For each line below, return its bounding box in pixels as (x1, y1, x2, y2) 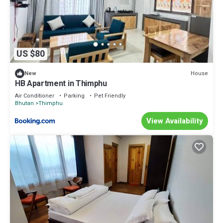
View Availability (146, 115, 203, 127)
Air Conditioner (15, 92, 54, 101)
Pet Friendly (94, 92, 125, 101)
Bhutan (15, 99, 34, 108)
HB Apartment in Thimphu (15, 78, 107, 90)
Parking (64, 92, 85, 101)
